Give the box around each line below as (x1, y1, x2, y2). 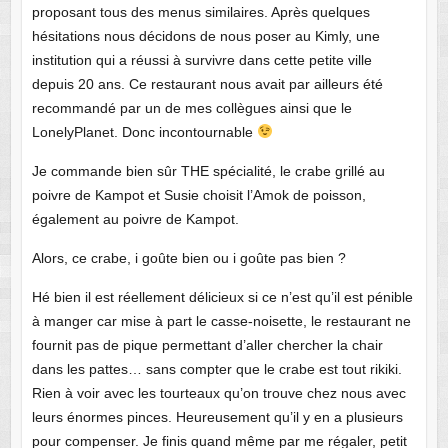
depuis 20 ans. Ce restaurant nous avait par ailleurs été (31, 75, 383, 92)
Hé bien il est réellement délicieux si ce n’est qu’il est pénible (31, 288, 413, 305)
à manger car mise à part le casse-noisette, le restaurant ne (31, 312, 411, 329)
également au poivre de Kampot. (31, 210, 239, 227)
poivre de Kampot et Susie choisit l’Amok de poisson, (31, 186, 366, 203)
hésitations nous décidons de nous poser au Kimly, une (31, 27, 380, 44)
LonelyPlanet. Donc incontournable (31, 123, 257, 140)
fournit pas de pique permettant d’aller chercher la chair (31, 336, 383, 353)
